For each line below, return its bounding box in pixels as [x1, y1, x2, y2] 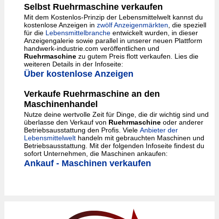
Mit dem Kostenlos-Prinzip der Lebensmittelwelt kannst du [23, 13, 203, 21]
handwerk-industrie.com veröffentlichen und [23, 44, 161, 52]
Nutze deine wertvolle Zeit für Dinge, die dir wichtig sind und [23, 110, 209, 118]
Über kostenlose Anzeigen [23, 69, 133, 79]
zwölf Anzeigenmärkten [96, 21, 168, 29]
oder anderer [160, 118, 203, 126]
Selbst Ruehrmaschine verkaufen [23, 2, 163, 12]
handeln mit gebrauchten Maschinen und [75, 134, 204, 142]
